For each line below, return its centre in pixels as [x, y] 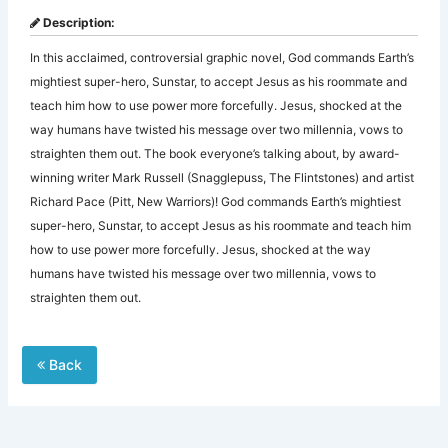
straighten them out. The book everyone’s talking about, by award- [215, 154]
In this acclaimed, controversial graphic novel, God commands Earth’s [222, 58]
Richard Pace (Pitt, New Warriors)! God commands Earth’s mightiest [216, 202]
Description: [78, 23]
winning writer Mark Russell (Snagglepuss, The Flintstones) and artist [222, 178]
